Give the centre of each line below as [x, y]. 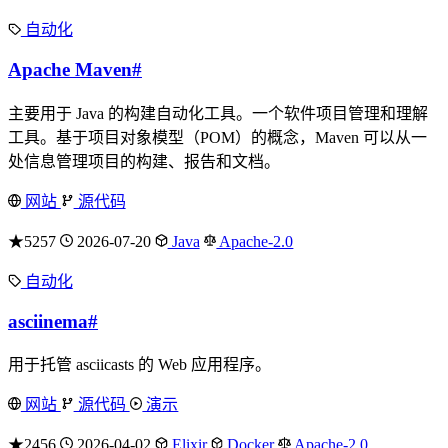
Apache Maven [70, 70]
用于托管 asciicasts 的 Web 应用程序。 [139, 365]
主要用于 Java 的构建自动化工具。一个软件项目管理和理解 [218, 113]
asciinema [48, 321]
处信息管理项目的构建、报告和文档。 [144, 161]
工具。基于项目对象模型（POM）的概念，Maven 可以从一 [217, 137]
